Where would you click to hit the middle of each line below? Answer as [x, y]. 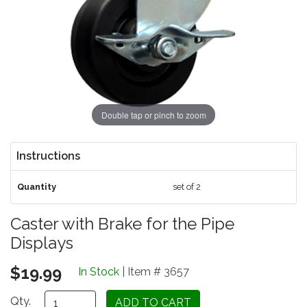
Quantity [36, 187]
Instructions [48, 156]
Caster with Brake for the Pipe [122, 224]
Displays [42, 243]
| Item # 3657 [154, 272]
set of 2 [186, 187]
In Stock [99, 272]
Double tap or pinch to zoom [153, 114]
